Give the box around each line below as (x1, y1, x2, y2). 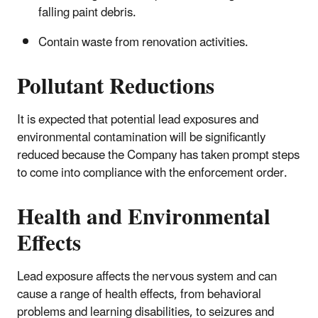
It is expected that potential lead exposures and (17, 106, 258, 133)
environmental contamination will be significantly (17, 124, 265, 150)
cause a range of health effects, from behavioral (17, 281, 261, 307)
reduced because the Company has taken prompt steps (17, 142, 300, 168)
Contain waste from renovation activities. (38, 29, 274, 55)
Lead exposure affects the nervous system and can (17, 263, 277, 290)
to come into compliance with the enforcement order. (17, 160, 290, 186)
